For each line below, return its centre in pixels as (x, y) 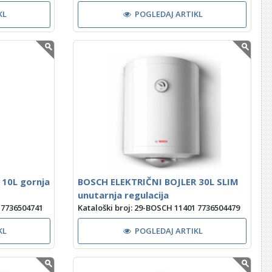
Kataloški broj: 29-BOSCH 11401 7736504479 (158, 208)
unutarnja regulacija (123, 195)
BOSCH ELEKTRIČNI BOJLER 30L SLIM (158, 181)
